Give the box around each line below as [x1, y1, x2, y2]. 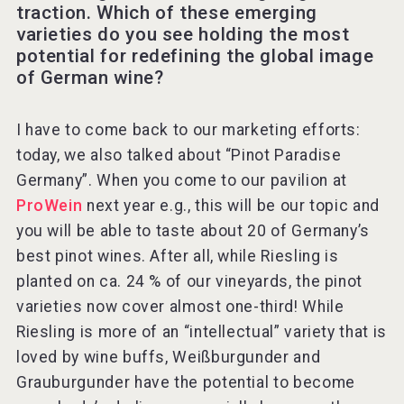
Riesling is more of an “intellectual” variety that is [15, 323, 387, 342]
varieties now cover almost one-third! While [15, 298, 344, 317]
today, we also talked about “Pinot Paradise [15, 146, 342, 165]
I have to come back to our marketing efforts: [15, 121, 361, 140]
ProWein [15, 197, 83, 216]
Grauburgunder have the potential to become [15, 373, 355, 392]
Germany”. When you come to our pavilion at [15, 171, 347, 190]
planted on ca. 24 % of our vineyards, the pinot [15, 272, 363, 291]
